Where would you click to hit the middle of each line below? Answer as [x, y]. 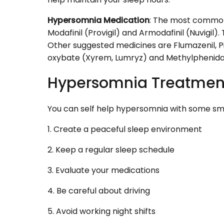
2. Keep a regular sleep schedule [111, 150]
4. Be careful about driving [99, 191]
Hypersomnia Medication [98, 20]
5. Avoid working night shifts [101, 211]
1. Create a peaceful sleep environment [125, 129]
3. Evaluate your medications [103, 170]
